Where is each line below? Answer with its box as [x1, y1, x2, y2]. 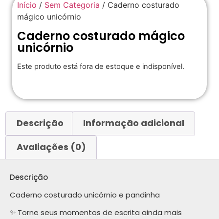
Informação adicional [83, 117, 184, 130]
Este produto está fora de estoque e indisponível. [17, 62, 184, 71]
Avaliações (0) [16, 141, 86, 153]
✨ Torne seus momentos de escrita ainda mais [10, 207, 182, 218]
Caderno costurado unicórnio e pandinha [10, 189, 160, 200]
